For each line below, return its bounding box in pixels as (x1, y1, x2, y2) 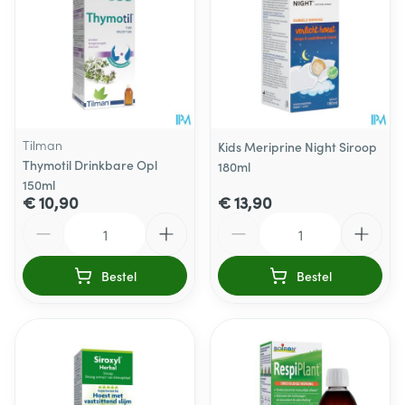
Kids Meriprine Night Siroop (218, 137, 377, 155)
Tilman (23, 136, 62, 154)
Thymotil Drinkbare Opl (23, 155, 157, 174)
